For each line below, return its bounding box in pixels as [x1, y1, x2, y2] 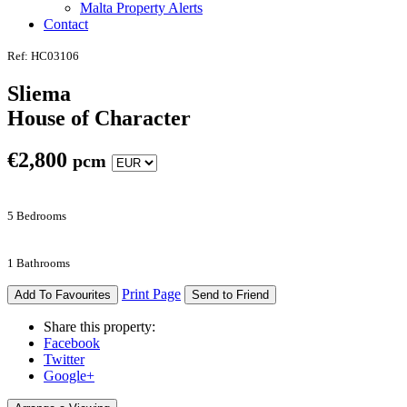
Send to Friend [192, 288, 269, 303]
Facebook [44, 335, 100, 352]
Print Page [122, 286, 181, 303]
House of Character [7, 105, 191, 130]
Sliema [7, 81, 71, 105]
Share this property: [44, 319, 155, 335]
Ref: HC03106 [7, 48, 79, 63]
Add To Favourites [15, 288, 111, 303]
